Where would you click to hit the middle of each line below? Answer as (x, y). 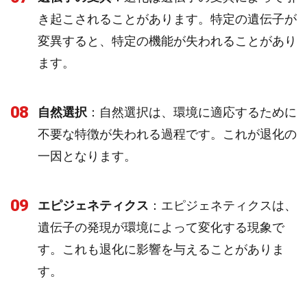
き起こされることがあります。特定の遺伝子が (167, 19)
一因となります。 (87, 156)
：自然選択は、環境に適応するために (192, 112)
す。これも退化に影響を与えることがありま (161, 249)
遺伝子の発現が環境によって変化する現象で (161, 227)
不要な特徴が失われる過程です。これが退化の (167, 134)
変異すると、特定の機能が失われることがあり (167, 41)
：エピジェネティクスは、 (223, 205)
